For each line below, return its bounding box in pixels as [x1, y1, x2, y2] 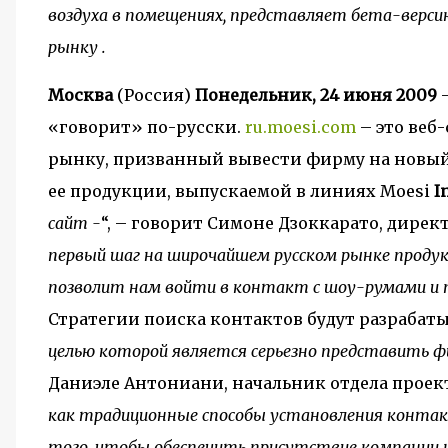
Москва [48, 85, 113, 105]
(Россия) [113, 85, 195, 105]
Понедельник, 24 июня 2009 [195, 85, 437, 105]
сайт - [48, 213, 101, 233]
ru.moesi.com [245, 117, 356, 137]
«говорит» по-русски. [48, 117, 245, 137]
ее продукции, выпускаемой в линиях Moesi [48, 181, 434, 201]
